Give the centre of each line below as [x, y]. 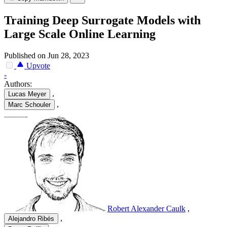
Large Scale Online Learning [80, 34]
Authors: [18, 84]
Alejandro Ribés [31, 219]
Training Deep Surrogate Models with [102, 21]
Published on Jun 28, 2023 [47, 56]
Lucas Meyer [27, 94]
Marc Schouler [29, 105]
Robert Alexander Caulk [146, 209]
